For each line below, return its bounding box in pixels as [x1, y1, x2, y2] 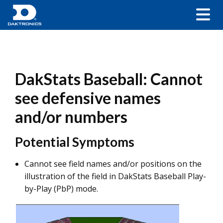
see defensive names [15, 88, 161, 108]
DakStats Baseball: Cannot [15, 69, 203, 89]
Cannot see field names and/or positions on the [24, 158, 202, 169]
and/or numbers [15, 107, 127, 126]
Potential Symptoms [15, 134, 134, 150]
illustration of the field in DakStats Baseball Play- [24, 171, 206, 182]
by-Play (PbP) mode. [24, 183, 98, 194]
